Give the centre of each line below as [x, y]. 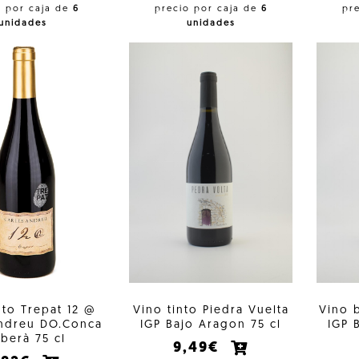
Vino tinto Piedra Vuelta [211, 310]
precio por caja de [208, 9]
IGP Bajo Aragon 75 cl [211, 325]
